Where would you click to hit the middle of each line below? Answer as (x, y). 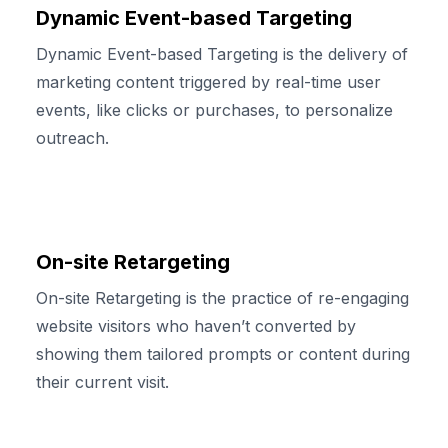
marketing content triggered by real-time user (208, 82)
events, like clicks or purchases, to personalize (214, 110)
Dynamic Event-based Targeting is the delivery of (222, 54)
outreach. (72, 138)
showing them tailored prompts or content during (223, 354)
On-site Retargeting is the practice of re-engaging (222, 298)
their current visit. (102, 382)
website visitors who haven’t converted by (196, 326)
